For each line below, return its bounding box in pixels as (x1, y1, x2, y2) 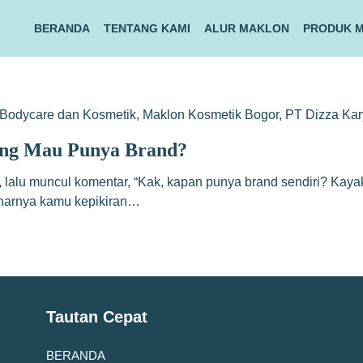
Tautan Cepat (45, 308, 147, 326)
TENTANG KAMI (103, 22, 190, 35)
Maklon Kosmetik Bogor (143, 108, 279, 122)
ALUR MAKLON (203, 22, 289, 35)
